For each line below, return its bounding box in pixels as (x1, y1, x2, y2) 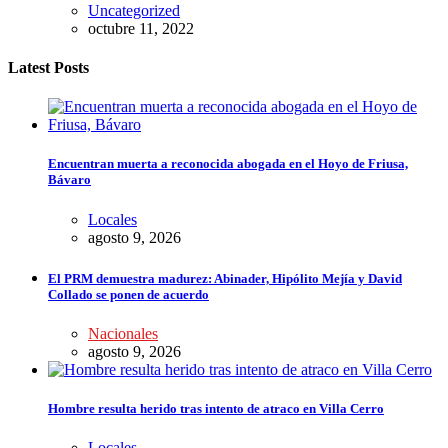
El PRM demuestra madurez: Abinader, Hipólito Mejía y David (48, 270, 402, 286)
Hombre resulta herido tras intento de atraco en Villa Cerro (48, 401, 384, 417)
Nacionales (88, 324, 158, 342)
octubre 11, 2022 (88, 19, 194, 37)
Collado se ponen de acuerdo (48, 286, 209, 302)
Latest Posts (8, 58, 89, 76)
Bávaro (48, 172, 91, 188)
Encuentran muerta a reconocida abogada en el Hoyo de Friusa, (48, 156, 408, 172)
